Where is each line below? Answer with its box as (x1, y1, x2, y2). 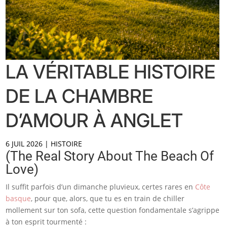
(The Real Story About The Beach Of (6, 148, 214, 164)
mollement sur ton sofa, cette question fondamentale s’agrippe (6, 205, 220, 215)
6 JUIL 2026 (6, 139, 43, 149)
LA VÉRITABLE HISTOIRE (6, 60, 216, 84)
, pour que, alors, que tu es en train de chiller (31, 194, 185, 204)
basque (6, 194, 31, 204)
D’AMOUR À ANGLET (6, 109, 183, 132)
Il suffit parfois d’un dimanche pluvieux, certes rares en (6, 182, 194, 192)
